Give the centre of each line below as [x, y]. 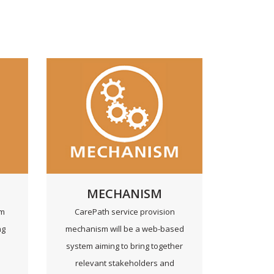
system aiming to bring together [124, 246]
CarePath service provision [124, 211]
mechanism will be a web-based [124, 228]
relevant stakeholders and [124, 263]
